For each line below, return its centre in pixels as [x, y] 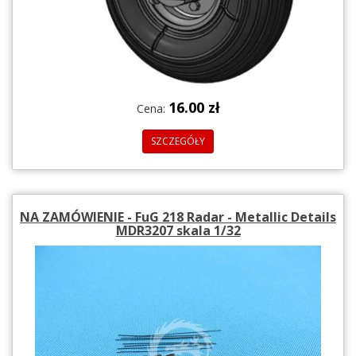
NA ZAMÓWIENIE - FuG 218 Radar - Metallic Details [178, 217]
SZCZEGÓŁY [178, 141]
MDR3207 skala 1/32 [178, 230]
